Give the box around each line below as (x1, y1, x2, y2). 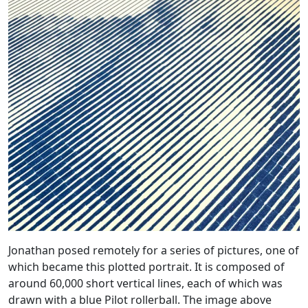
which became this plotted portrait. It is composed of (8, 258, 285, 274)
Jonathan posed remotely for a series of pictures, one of (8, 242, 299, 258)
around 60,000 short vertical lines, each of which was (8, 275, 283, 291)
